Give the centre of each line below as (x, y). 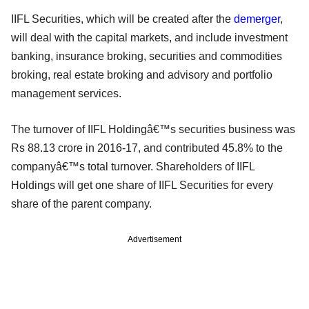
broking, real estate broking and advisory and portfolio (142, 74)
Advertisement (154, 239)
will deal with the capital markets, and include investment (149, 37)
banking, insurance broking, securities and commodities (147, 56)
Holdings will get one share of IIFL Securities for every (142, 185)
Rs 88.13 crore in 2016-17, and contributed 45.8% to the (147, 148)
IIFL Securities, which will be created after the (122, 19)
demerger (257, 19)
